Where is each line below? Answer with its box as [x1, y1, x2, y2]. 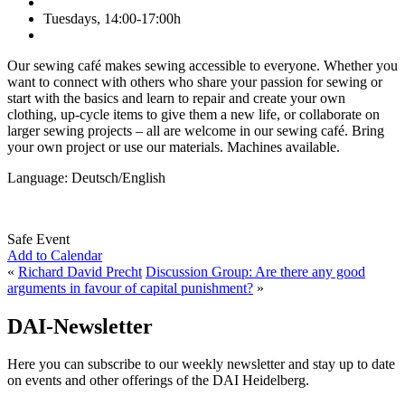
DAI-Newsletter [7, 314, 153, 338]
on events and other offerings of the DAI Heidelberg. [7, 372, 309, 389]
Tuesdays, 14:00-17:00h [43, 10, 181, 26]
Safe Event [7, 231, 70, 247]
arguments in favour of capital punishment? [7, 279, 253, 296]
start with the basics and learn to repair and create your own [7, 89, 345, 106]
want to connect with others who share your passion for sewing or [7, 73, 382, 89]
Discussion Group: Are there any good [146, 263, 365, 279]
